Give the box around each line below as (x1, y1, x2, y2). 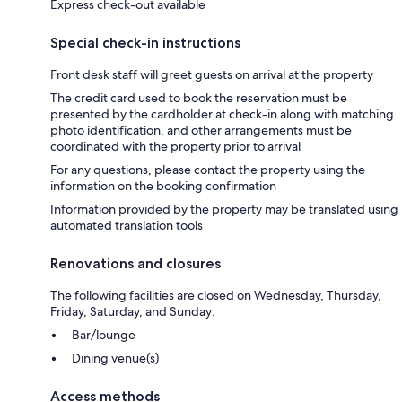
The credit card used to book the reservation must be (50, 89, 347, 106)
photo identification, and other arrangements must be (50, 121, 352, 138)
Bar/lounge (72, 326, 135, 343)
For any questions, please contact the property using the (50, 161, 365, 178)
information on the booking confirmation (50, 177, 276, 194)
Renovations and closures (50, 254, 221, 272)
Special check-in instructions (50, 33, 240, 51)
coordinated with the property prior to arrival (50, 137, 301, 154)
